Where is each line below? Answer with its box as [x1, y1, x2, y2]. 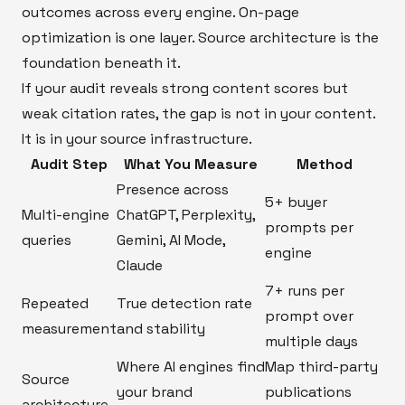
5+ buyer [265, 192, 327, 212]
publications [265, 381, 352, 401]
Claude [117, 255, 163, 275]
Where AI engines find [117, 356, 265, 376]
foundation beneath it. [22, 52, 181, 72]
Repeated [22, 293, 89, 313]
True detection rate [117, 293, 252, 313]
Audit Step [31, 154, 108, 174]
